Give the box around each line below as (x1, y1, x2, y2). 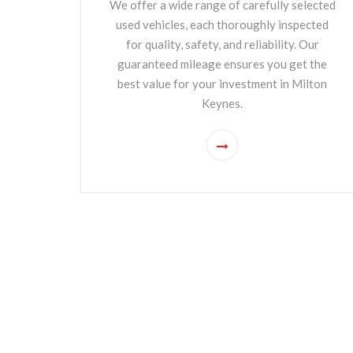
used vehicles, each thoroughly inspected (116, 17, 329, 32)
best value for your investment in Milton (117, 76, 327, 91)
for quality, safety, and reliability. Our (125, 37, 319, 51)
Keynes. (202, 96, 243, 110)
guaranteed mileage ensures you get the (117, 57, 327, 71)
